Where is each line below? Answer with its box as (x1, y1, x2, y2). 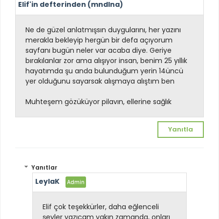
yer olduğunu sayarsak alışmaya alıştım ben (25, 76, 176, 86)
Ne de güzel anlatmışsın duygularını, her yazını (25, 24, 181, 35)
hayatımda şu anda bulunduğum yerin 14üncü (25, 66, 183, 76)
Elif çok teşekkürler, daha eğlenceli (43, 202, 159, 212)
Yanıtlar (31, 163, 58, 172)
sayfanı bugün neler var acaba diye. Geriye (25, 45, 172, 55)
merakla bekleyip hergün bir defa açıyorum (25, 35, 173, 45)
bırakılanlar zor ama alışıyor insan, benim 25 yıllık (25, 55, 187, 66)
